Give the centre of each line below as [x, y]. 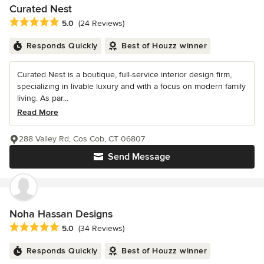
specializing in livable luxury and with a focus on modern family [131, 87]
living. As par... [43, 98]
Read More [38, 113]
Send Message [139, 157]
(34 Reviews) [101, 229]
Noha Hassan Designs [61, 214]
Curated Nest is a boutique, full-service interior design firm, [124, 75]
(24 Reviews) [101, 24]
